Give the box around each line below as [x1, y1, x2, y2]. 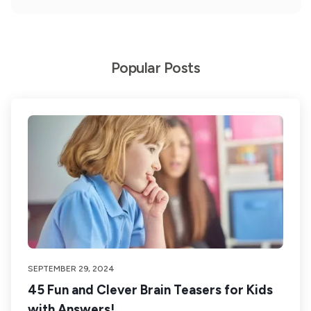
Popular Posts [110, 58, 201, 76]
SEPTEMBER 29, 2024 [28, 264, 115, 274]
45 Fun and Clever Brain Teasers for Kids [28, 282, 273, 298]
